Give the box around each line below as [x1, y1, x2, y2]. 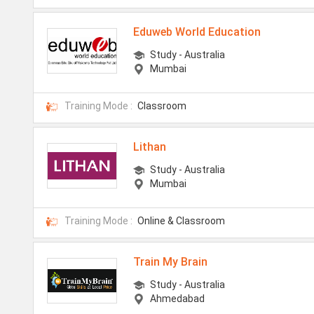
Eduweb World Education [133, 25, 261, 39]
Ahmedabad [150, 293, 205, 305]
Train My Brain [133, 255, 208, 269]
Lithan [133, 140, 167, 154]
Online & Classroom [137, 215, 225, 227]
